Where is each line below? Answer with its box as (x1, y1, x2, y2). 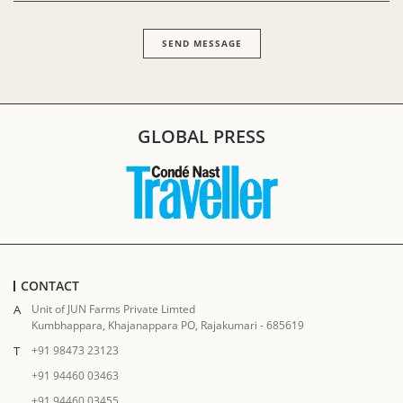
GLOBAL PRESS (138, 123, 265, 148)
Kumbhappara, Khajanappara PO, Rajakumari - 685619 (31, 318, 304, 333)
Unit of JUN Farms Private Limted (31, 301, 195, 317)
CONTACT (21, 277, 79, 295)
